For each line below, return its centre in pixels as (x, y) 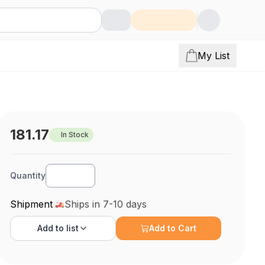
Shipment (32, 204)
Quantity (28, 175)
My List (214, 56)
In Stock (75, 135)
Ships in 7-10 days (106, 204)
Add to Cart (173, 228)
